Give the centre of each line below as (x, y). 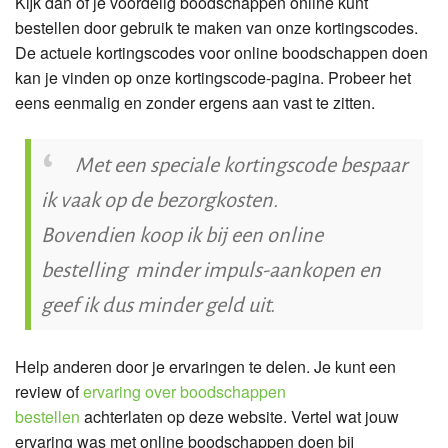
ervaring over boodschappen (184, 391)
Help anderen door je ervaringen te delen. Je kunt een (205, 366)
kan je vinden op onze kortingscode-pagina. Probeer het (213, 77)
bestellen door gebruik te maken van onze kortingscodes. (216, 27)
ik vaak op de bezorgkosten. (159, 198)
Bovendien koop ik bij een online (182, 233)
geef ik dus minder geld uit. (160, 303)
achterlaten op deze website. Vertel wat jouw (239, 416)
